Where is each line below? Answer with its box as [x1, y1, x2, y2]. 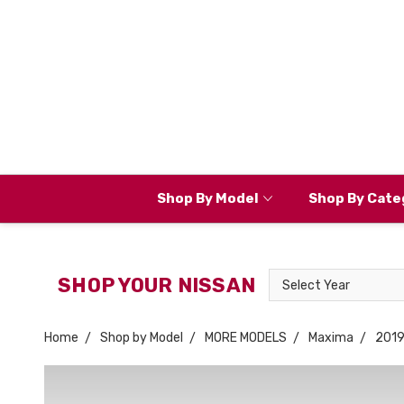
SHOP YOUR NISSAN [58, 272, 255, 298]
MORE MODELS [205, 330, 287, 345]
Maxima [308, 330, 353, 345]
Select [269, 271, 308, 286]
